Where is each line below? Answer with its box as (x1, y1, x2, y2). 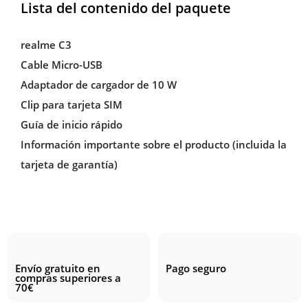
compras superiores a (15, 270, 122, 285)
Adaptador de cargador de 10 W (20, 77, 177, 91)
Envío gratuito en (15, 261, 101, 275)
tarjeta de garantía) (20, 157, 118, 171)
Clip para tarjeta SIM (20, 97, 122, 111)
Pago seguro (166, 261, 227, 275)
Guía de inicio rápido (20, 117, 122, 131)
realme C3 (20, 37, 71, 52)
